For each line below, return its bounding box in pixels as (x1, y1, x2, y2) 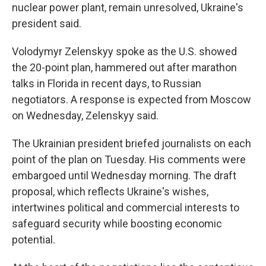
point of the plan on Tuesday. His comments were (12, 153, 246, 166)
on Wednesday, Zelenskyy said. (12, 109, 159, 122)
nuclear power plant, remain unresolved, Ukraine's (12, 1, 243, 14)
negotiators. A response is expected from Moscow (12, 93, 251, 106)
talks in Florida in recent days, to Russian (12, 77, 201, 90)
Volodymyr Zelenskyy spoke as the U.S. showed (12, 45, 237, 58)
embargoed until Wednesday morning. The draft (12, 169, 236, 182)
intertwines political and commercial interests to (12, 201, 239, 214)
